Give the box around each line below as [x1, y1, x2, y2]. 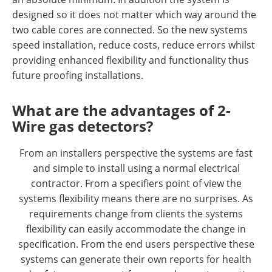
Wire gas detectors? [12, 115, 153, 136]
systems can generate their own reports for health [21, 252, 251, 265]
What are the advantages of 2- [12, 100, 231, 120]
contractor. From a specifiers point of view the [30, 176, 242, 189]
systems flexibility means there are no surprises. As [19, 191, 253, 205]
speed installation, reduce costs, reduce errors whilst [12, 38, 255, 51]
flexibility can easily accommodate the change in [26, 222, 246, 235]
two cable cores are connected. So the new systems [12, 22, 248, 36]
